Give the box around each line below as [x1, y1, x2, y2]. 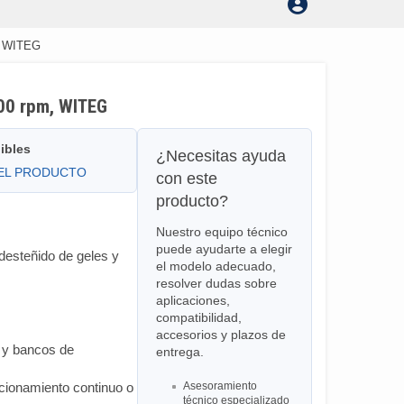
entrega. [155, 344, 204, 360]
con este [155, 170, 217, 188]
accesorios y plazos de [155, 327, 286, 343]
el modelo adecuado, [155, 259, 276, 274]
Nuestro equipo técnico [155, 225, 288, 240]
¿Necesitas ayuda [155, 147, 286, 166]
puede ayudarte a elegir [155, 242, 292, 257]
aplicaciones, [155, 293, 230, 308]
